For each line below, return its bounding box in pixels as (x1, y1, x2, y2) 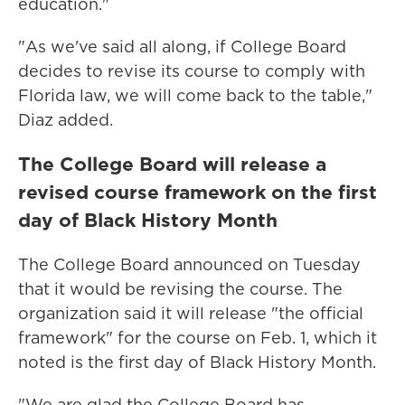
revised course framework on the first (18, 178, 377, 205)
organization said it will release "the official (18, 302, 363, 325)
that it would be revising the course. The (18, 278, 343, 300)
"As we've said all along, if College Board (18, 35, 346, 58)
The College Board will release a (18, 150, 326, 177)
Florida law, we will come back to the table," (18, 84, 372, 107)
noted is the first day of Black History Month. (18, 351, 376, 373)
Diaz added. (18, 108, 113, 131)
